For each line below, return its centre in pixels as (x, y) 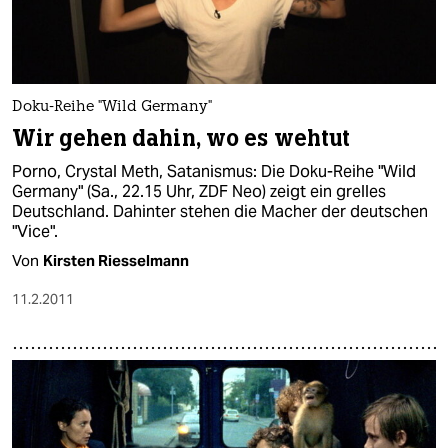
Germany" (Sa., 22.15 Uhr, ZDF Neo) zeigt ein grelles (199, 191)
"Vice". (35, 231)
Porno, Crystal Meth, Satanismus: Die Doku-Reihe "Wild (214, 171)
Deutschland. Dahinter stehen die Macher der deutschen (220, 211)
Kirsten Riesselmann (116, 260)
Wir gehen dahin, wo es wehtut (181, 138)
